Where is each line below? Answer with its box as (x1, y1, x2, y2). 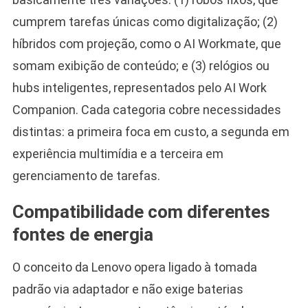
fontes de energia (12, 223, 153, 245)
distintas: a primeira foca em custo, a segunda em (12, 124, 289, 139)
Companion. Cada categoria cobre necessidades (12, 102, 281, 117)
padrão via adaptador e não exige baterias (12, 281, 243, 296)
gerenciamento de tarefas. (12, 168, 160, 183)
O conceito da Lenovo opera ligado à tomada (12, 259, 257, 274)
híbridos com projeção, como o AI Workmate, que (12, 36, 281, 51)
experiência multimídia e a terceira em (12, 146, 223, 161)
